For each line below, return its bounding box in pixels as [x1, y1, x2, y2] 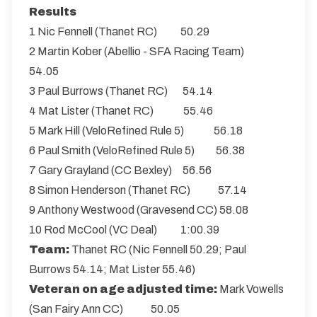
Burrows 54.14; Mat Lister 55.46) [29, 263, 195, 275]
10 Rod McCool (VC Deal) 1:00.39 [29, 224, 219, 236]
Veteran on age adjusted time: [29, 283, 217, 295]
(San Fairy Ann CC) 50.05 [29, 303, 180, 315]
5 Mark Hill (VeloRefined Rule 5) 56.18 [29, 125, 243, 137]
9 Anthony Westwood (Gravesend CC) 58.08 [29, 204, 248, 216]
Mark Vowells [217, 283, 284, 295]
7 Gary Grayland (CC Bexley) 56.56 [29, 164, 212, 176]
